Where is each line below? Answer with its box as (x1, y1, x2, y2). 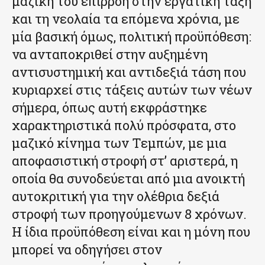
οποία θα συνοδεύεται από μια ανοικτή (12, 169, 245, 187)
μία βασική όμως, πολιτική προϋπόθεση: (12, 27, 251, 45)
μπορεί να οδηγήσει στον (12, 240, 162, 258)
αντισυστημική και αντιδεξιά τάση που (12, 63, 246, 80)
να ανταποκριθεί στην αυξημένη (12, 45, 208, 63)
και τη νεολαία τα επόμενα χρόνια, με (12, 9, 240, 27)
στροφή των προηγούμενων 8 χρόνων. (12, 205, 247, 222)
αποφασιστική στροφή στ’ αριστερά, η (12, 151, 238, 169)
